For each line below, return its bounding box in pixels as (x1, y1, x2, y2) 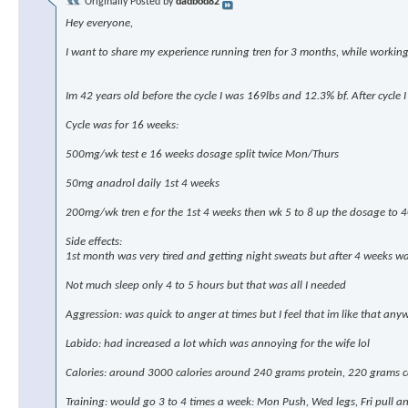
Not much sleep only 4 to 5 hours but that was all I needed (66, 280, 346, 292)
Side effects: (66, 236, 122, 249)
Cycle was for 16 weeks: (66, 119, 178, 132)
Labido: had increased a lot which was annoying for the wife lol (66, 338, 370, 351)
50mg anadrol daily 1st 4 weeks (66, 178, 219, 190)
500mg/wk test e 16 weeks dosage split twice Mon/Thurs (66, 148, 339, 161)
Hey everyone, (66, 17, 133, 30)
